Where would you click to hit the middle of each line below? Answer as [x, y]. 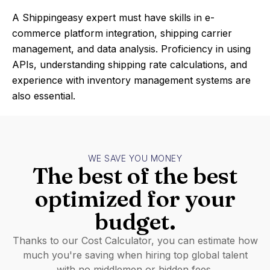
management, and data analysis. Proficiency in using [131, 49]
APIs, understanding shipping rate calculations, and [130, 64]
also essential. [44, 96]
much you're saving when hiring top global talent [135, 255]
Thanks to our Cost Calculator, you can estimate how [135, 240]
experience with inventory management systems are [131, 80]
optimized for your [135, 199]
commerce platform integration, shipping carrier [122, 33]
